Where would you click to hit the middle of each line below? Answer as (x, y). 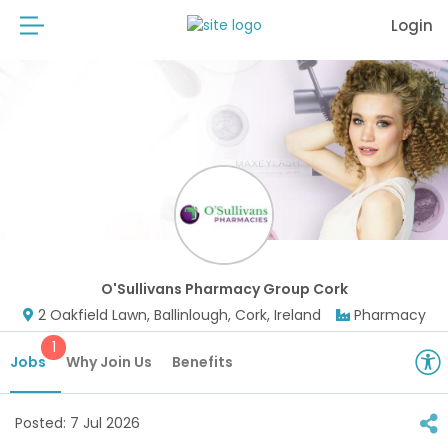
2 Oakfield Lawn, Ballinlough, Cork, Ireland (179, 315)
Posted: (42, 423)
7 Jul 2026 (105, 423)
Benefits (202, 362)
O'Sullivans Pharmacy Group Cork (224, 289)
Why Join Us (109, 362)
